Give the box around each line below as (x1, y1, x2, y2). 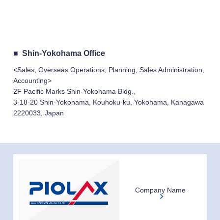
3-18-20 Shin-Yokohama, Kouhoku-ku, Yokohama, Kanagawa (13, 98, 204, 107)
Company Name (135, 186, 186, 194)
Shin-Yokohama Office (22, 49, 105, 58)
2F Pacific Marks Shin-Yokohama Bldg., (13, 87, 136, 96)
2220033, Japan (13, 109, 64, 117)
